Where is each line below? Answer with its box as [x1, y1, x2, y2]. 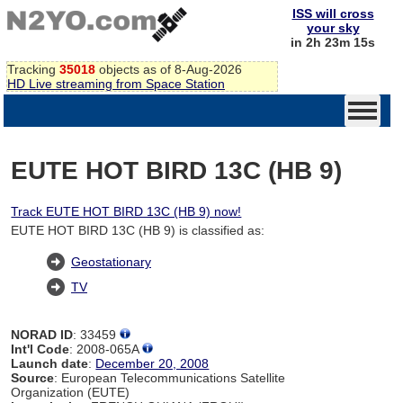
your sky [306, 21, 360, 35]
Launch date [11, 355, 89, 371]
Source [11, 370, 55, 385]
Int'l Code [11, 341, 70, 356]
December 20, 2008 [95, 355, 210, 371]
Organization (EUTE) [11, 384, 130, 399]
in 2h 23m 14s [291, 35, 375, 49]
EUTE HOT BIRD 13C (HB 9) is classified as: [11, 222, 265, 237]
